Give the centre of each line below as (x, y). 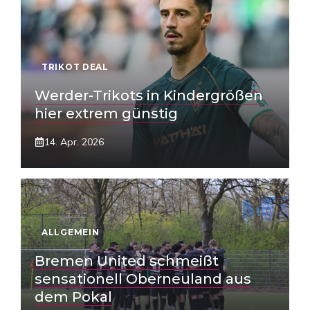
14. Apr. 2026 (74, 142)
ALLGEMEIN (71, 232)
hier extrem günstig (106, 113)
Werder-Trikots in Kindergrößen (149, 95)
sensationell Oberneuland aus (143, 279)
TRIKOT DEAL (75, 67)
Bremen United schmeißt (127, 261)
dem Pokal (73, 297)
